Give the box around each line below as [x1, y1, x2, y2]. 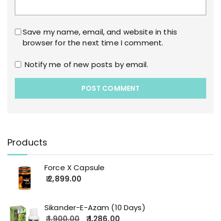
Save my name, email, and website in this [23, 26, 177, 37]
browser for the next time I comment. [23, 37, 164, 48]
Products [7, 136, 48, 148]
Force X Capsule [44, 162, 105, 173]
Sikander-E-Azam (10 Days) [44, 202, 146, 213]
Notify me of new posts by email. [25, 59, 148, 70]
